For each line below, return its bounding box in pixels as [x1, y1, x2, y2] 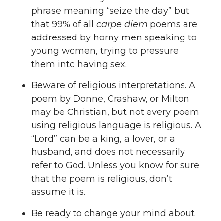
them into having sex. [31, 59, 127, 70]
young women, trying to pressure [31, 45, 179, 57]
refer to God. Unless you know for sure [31, 160, 199, 171]
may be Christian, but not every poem [31, 107, 199, 118]
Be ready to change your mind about [31, 207, 195, 219]
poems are [147, 19, 197, 30]
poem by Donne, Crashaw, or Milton [31, 93, 189, 105]
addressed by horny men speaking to [31, 32, 197, 43]
